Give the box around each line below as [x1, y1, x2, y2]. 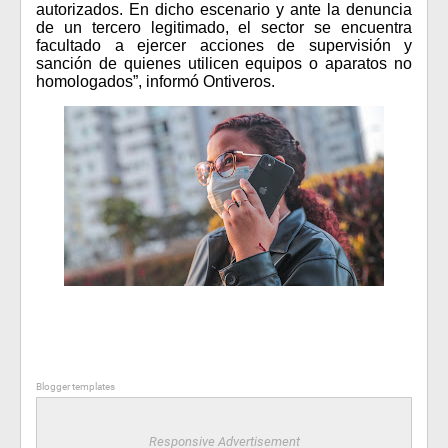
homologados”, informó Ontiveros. [36, 73, 275, 90]
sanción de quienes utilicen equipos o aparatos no [36, 55, 412, 72]
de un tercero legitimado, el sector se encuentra [36, 19, 412, 36]
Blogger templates [36, 381, 115, 392]
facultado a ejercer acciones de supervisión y [36, 37, 412, 54]
